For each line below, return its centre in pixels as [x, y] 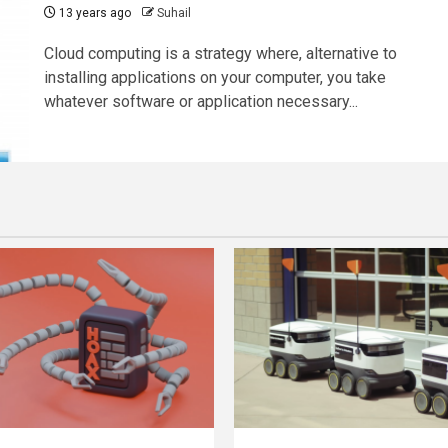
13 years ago [93, 13]
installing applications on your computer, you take [214, 78]
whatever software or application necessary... [200, 102]
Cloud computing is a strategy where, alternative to [220, 54]
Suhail [173, 13]
